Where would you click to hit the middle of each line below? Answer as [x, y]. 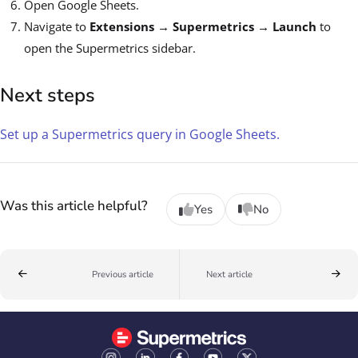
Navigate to [57, 27]
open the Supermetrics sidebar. [110, 48]
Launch [294, 27]
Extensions [122, 27]
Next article [229, 274]
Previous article [122, 274]
